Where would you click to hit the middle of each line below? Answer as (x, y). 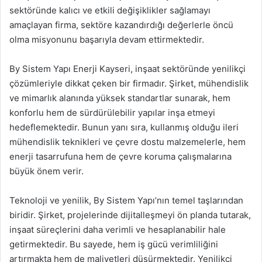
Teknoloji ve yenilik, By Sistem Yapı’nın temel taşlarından (126, 200)
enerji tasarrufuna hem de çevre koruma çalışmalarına (120, 156)
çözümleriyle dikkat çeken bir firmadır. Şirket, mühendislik (129, 83)
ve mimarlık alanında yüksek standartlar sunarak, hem (120, 98)
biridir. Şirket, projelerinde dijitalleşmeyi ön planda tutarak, (130, 215)
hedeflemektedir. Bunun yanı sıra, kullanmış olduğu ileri (124, 127)
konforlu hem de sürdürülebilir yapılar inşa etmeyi (112, 113)
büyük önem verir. (46, 171)
